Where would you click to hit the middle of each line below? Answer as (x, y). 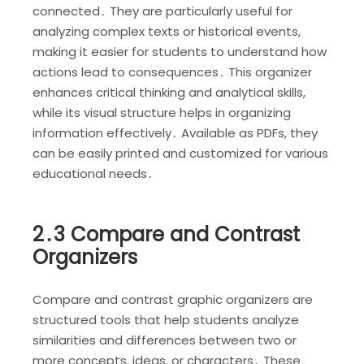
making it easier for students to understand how (180, 51)
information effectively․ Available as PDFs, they (175, 132)
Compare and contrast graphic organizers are (173, 299)
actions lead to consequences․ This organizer (172, 71)
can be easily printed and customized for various (180, 153)
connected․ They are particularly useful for (162, 11)
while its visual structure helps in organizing (162, 112)
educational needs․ (93, 173)
